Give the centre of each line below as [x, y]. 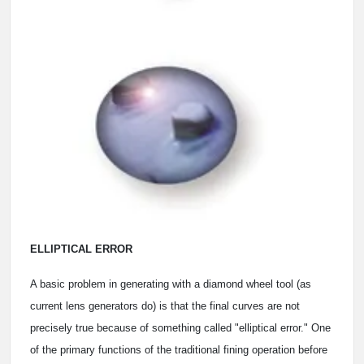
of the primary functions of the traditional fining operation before [179, 350]
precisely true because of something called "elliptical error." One [180, 328]
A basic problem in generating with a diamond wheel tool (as [171, 284]
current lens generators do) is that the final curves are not [165, 306]
